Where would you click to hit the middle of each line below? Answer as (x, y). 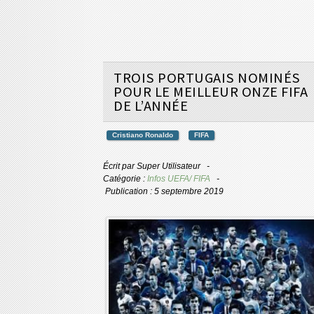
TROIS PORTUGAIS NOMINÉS (207, 77)
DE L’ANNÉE (151, 105)
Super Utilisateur (169, 166)
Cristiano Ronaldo (143, 135)
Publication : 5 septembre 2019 (164, 191)
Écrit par (120, 166)
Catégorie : (125, 178)
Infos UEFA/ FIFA (179, 178)
